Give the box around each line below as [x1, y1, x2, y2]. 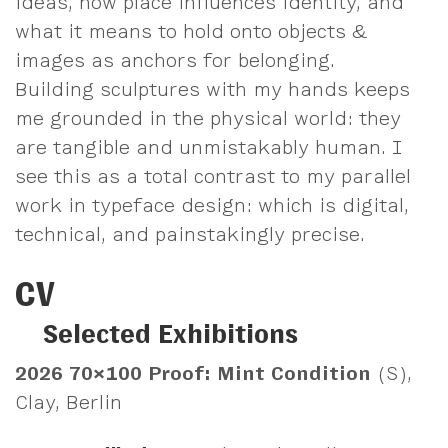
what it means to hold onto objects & [15, 21, 367, 42]
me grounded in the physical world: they [15, 108, 401, 129]
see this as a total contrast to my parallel [15, 166, 411, 187]
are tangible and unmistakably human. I [15, 137, 402, 158]
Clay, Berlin [15, 393, 122, 414]
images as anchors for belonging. [15, 50, 335, 71]
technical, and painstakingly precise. [15, 224, 365, 245]
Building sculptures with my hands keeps [15, 79, 410, 100]
